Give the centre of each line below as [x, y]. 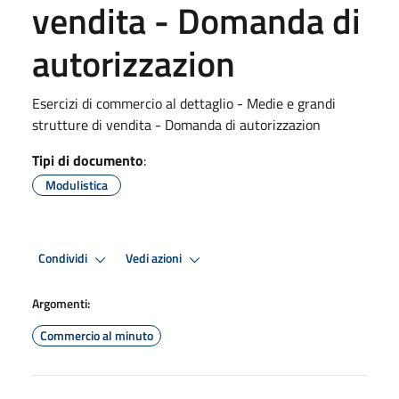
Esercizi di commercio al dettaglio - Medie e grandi [184, 103]
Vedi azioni [155, 259]
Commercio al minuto [97, 335]
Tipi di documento [88, 160]
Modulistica [77, 184]
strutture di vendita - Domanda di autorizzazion [176, 124]
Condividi [64, 259]
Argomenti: [61, 303]
